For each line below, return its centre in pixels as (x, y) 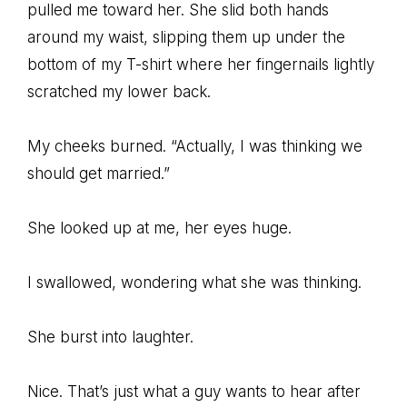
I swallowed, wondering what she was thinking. (194, 283)
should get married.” (99, 174)
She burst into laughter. (110, 337)
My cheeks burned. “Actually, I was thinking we (195, 146)
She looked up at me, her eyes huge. (159, 228)
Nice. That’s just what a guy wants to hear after (194, 392)
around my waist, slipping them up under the (186, 37)
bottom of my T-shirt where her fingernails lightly (201, 65)
